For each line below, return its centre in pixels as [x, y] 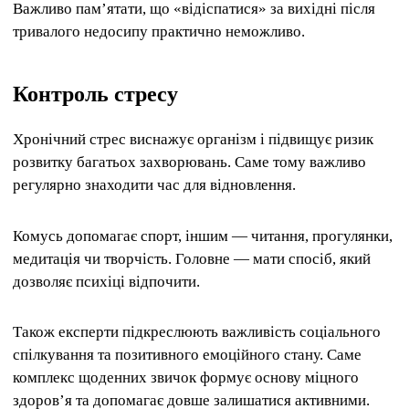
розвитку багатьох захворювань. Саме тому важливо [189, 163]
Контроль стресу [95, 94]
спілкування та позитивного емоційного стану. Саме [187, 354]
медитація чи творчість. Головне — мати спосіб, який [192, 258]
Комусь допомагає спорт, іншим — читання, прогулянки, [203, 236]
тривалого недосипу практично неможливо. [159, 31]
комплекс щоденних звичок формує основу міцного [186, 377]
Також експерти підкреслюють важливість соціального [197, 331]
